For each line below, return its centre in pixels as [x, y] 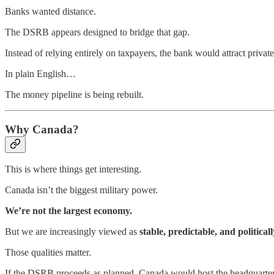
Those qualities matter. [48, 253]
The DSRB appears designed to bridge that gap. [97, 32]
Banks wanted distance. [50, 11]
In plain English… [40, 73]
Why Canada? [42, 129]
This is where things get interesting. [73, 169]
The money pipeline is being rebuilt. [74, 94]
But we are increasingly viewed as [72, 232]
